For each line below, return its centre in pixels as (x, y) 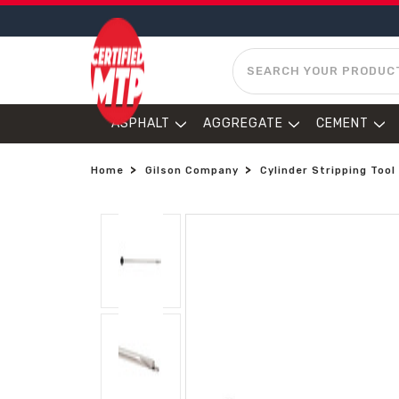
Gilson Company (192, 171)
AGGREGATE (243, 123)
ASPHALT (141, 123)
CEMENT (342, 123)
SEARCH (259, 57)
